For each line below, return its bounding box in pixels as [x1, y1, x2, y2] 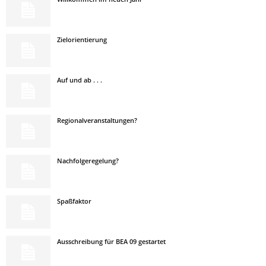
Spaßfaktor [57, 197, 91, 205]
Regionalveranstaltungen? [57, 116, 137, 125]
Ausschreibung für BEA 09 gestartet [57, 237, 166, 246]
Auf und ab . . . [57, 75, 102, 84]
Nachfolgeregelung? [57, 156, 119, 165]
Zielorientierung [57, 35, 107, 44]
